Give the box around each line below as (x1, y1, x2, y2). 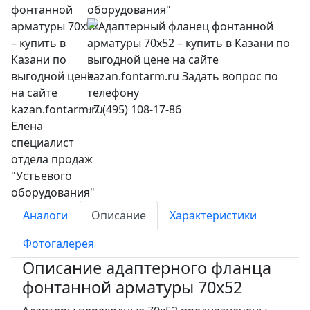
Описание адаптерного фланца (22, 256, 271, 279)
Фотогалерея (23, 235, 94, 251)
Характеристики (170, 207, 257, 223)
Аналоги (23, 207, 68, 223)
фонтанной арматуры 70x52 (22, 275, 242, 298)
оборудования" (87, 1, 171, 17)
